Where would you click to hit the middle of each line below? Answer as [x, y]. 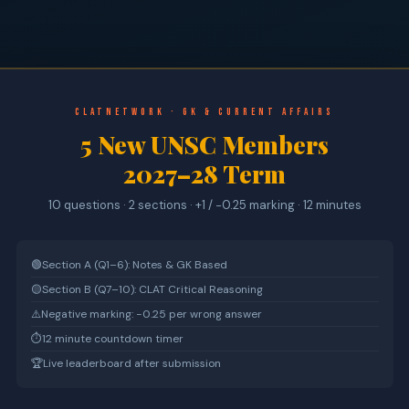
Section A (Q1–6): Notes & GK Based [134, 265]
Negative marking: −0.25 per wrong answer [151, 314]
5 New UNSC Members [204, 145]
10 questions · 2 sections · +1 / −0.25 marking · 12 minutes [204, 205]
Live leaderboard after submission [131, 363]
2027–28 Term [204, 174]
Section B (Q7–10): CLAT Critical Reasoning [152, 289]
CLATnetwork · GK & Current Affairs [204, 112]
